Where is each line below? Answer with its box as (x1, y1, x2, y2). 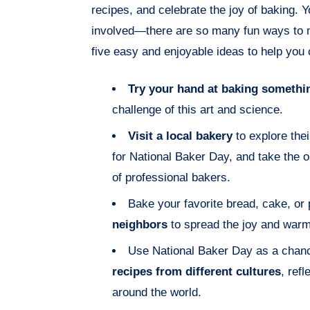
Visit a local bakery (128, 129, 232, 143)
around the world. (112, 286, 201, 300)
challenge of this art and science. (112, 103, 283, 117)
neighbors (112, 218, 167, 232)
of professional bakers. (112, 171, 230, 185)
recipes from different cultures (112, 265, 281, 279)
